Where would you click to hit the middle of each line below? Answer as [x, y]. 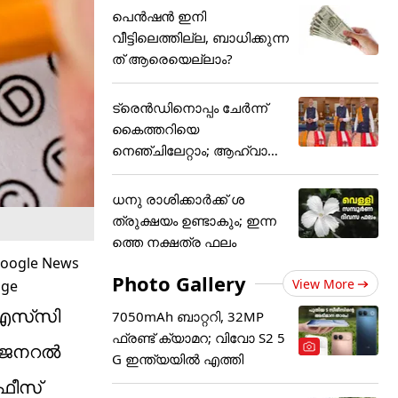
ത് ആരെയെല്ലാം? [172, 59]
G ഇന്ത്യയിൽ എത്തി [178, 359]
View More [323, 284]
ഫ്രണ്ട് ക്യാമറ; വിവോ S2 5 [199, 338]
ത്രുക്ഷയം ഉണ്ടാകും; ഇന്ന [194, 220]
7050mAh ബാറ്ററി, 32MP [188, 316]
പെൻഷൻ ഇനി [159, 16]
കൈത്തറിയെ [155, 129]
